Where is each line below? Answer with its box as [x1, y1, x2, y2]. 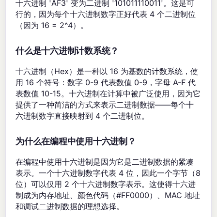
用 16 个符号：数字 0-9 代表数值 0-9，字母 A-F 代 [15, 77, 196, 88]
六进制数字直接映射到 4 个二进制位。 [15, 111, 150, 121]
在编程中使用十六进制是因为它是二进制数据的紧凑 [15, 157, 194, 167]
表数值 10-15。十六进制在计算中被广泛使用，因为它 [15, 89, 201, 99]
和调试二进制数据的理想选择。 [15, 201, 124, 212]
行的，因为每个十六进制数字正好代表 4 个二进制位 [15, 9, 196, 19]
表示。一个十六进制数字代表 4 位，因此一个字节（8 [15, 168, 201, 178]
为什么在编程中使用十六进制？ [15, 137, 136, 147]
